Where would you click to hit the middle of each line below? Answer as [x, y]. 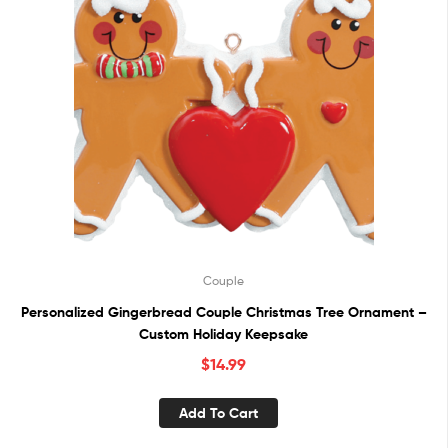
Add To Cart [218, 412]
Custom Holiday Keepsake [223, 333]
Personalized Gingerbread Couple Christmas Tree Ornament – [223, 311]
